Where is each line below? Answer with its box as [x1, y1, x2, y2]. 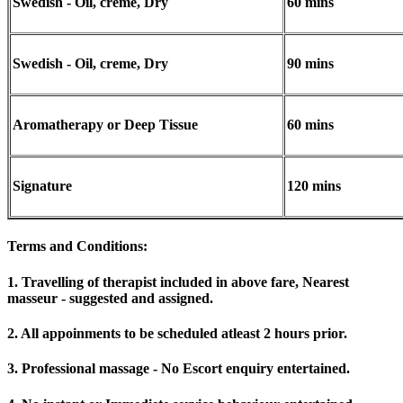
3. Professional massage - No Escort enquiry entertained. [7, 361, 350, 377]
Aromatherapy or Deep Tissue [13, 117, 198, 133]
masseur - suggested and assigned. [7, 290, 213, 306]
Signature [13, 178, 72, 194]
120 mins [287, 178, 341, 194]
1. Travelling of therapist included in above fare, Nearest [7, 273, 349, 290]
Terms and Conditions [7, 238, 143, 255]
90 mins [287, 56, 334, 72]
